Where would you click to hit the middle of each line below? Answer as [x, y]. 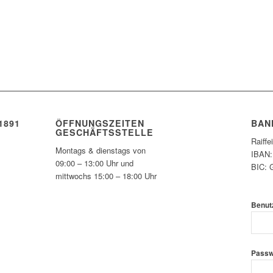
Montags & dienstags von [100, 150]
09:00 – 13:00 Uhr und [94, 163]
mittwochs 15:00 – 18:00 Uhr [106, 175]
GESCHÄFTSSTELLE [104, 132]
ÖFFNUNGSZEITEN [100, 123]
